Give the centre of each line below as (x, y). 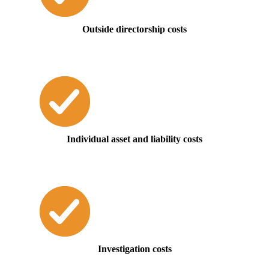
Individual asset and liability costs (134, 139)
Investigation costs (134, 249)
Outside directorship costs (134, 29)
